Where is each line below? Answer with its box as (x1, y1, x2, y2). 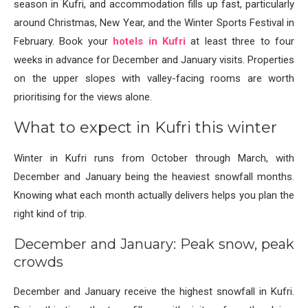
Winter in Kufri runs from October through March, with (14, 152, 294, 165)
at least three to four (186, 35, 295, 48)
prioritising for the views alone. (14, 91, 152, 104)
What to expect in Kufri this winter (14, 118, 277, 137)
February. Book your (14, 35, 108, 48)
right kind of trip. (14, 208, 87, 221)
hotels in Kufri (107, 35, 186, 48)
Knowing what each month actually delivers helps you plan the (14, 189, 294, 202)
